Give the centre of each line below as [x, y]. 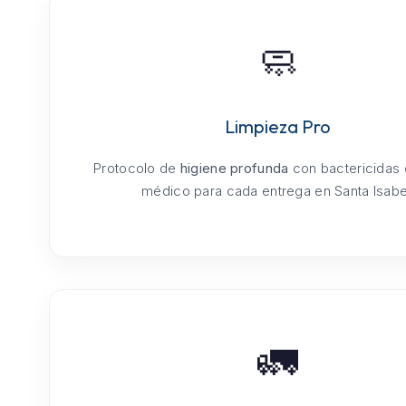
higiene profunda [234, 169]
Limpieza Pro [278, 127]
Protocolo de [137, 169]
